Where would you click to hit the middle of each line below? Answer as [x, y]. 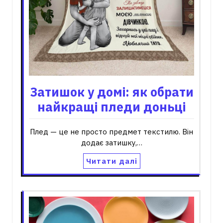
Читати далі [111, 161]
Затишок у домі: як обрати [111, 92]
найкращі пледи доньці [111, 107]
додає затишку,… [111, 143]
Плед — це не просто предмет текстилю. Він [111, 132]
